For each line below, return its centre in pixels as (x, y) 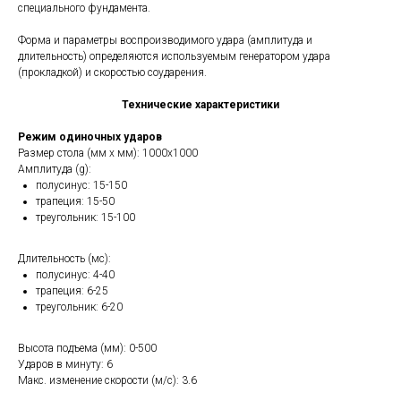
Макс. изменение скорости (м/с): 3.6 (107, 380)
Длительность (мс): (64, 259)
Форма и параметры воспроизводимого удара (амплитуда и (165, 40)
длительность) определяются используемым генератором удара (174, 56)
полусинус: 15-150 (81, 185)
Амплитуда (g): (55, 169)
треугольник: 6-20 (79, 307)
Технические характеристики (200, 105)
